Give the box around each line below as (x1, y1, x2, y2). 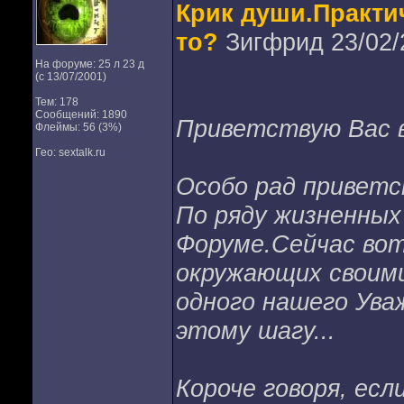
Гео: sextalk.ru (34, 146, 106, 159)
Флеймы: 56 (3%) (34, 121, 122, 133)
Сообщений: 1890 (34, 108, 127, 121)
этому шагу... (175, 317, 335, 344)
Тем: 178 (34, 96, 78, 108)
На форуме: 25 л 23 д (34, 58, 144, 70)
